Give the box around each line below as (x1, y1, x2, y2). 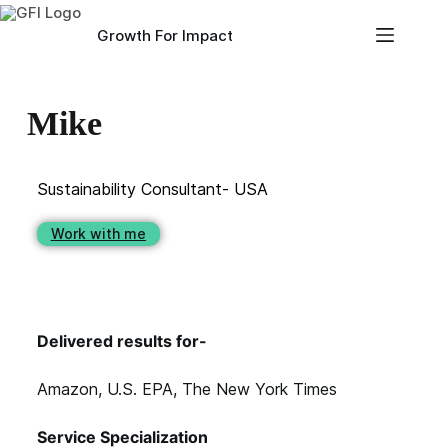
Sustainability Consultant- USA (36, 179, 268, 199)
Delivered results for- (36, 331, 207, 351)
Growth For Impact (97, 26, 233, 45)
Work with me (50, 225, 146, 242)
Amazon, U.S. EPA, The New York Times (36, 379, 337, 399)
